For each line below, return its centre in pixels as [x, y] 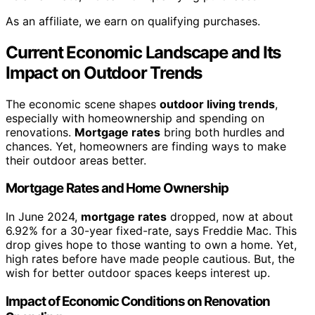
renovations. [40, 132]
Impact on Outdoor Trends [104, 72]
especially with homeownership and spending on [135, 118]
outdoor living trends [217, 104]
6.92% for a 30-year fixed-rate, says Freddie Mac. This [151, 231]
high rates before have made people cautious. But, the [150, 259]
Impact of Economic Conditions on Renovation [138, 301]
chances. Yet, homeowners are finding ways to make [146, 146]
